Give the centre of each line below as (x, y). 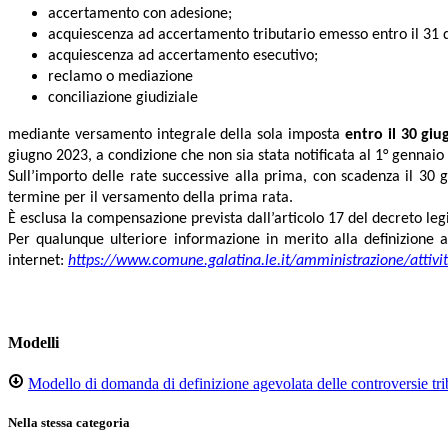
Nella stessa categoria (69, 423)
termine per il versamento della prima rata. (150, 198)
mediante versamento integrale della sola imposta (176, 135)
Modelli (33, 342)
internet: (38, 261)
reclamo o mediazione (120, 77)
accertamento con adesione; (140, 14)
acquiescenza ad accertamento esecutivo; (183, 56)
